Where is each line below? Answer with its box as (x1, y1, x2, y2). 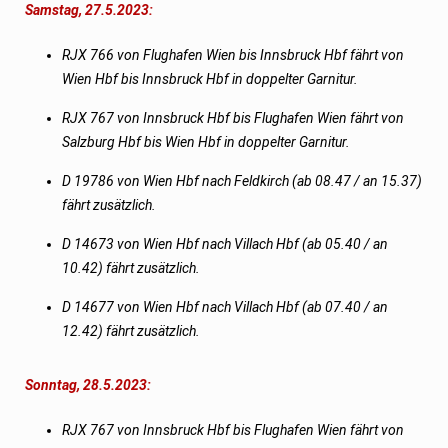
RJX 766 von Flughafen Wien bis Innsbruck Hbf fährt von (62, 46, 405, 63)
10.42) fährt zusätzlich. (62, 259, 201, 276)
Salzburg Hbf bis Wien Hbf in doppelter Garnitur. (62, 133, 351, 150)
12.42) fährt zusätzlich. (62, 322, 201, 339)
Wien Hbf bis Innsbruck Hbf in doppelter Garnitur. (62, 70, 359, 87)
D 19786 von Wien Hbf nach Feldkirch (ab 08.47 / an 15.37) (62, 172, 423, 189)
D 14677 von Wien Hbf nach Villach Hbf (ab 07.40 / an (62, 298, 389, 315)
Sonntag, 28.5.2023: (22, 376, 152, 393)
